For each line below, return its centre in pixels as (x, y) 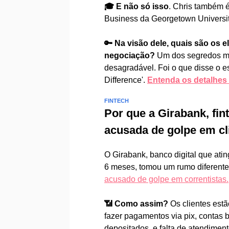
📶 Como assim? (137, 204)
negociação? (131, 55)
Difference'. (126, 80)
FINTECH (117, 101)
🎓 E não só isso (136, 6)
